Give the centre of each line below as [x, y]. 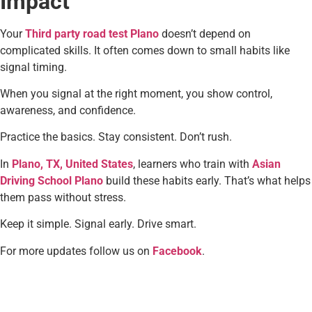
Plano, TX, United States [72, 164]
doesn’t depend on [205, 33]
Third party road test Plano [92, 33]
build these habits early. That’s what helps [207, 180]
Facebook [177, 251]
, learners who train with [193, 164]
